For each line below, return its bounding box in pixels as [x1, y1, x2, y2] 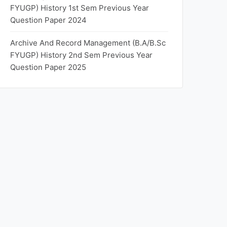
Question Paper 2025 [10, 62, 86, 72]
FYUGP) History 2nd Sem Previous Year [10, 50, 153, 60]
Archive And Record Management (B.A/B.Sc [10, 38, 166, 48]
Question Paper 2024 [10, 15, 87, 25]
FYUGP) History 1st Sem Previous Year [10, 3, 149, 13]
